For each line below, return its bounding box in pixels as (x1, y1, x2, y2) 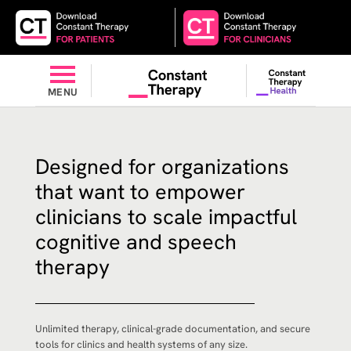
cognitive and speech (34, 228, 237, 255)
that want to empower (34, 178, 245, 205)
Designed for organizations (34, 153, 289, 180)
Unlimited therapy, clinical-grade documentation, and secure (34, 322, 310, 335)
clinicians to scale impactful (34, 203, 297, 230)
